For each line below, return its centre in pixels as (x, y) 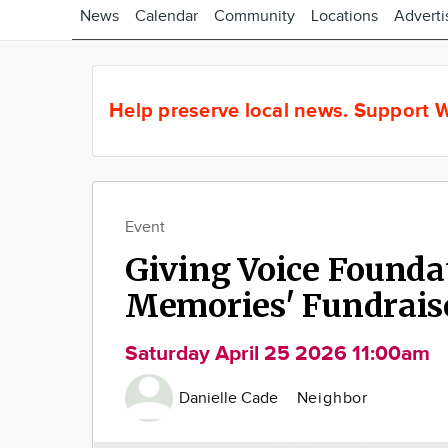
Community (254, 16)
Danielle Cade (231, 398)
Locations (344, 16)
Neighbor (332, 398)
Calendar (166, 16)
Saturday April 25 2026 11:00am (277, 353)
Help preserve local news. (231, 110)
